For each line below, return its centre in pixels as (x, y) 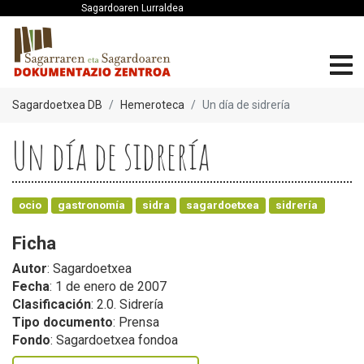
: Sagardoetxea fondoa (114, 340)
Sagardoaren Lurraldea (132, 8)
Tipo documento (63, 322)
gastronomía (92, 204)
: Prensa (136, 322)
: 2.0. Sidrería (127, 304)
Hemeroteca (152, 104)
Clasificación (52, 304)
